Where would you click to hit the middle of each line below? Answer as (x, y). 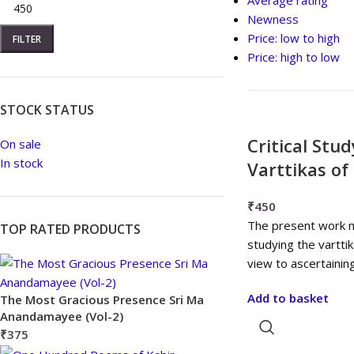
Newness (273, 19)
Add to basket (288, 298)
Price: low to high (293, 38)
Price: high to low (293, 57)
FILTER (27, 39)
